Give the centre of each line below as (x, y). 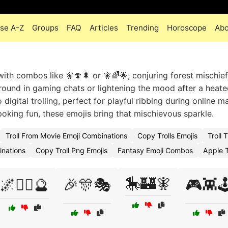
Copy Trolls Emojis (167, 136)
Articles (104, 28)
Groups (45, 28)
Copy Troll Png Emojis (72, 150)
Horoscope (187, 28)
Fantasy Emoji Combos (155, 150)
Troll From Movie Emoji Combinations (66, 136)
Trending (142, 28)
